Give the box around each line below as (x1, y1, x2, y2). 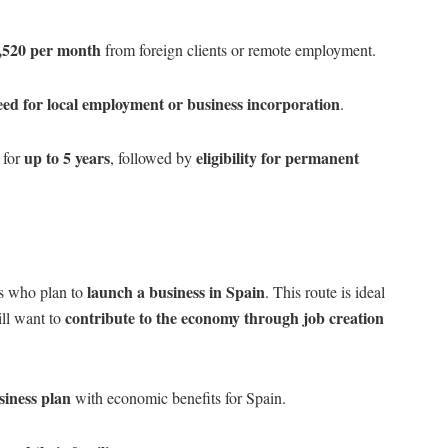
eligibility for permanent (196, 145, 359, 169)
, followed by (110, 146, 196, 168)
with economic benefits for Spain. (71, 386, 286, 408)
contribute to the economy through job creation (65, 305, 384, 329)
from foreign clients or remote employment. (101, 38, 376, 60)
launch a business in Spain (87, 279, 265, 303)
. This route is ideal (265, 280, 385, 302)
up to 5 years (24, 145, 110, 169)
